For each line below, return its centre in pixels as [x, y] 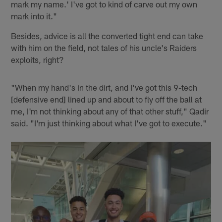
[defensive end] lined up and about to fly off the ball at [107, 99]
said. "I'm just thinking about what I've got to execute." [109, 123]
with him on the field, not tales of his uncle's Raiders [104, 48]
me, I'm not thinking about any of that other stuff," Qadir [110, 111]
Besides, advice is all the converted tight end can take [107, 36]
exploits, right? [38, 60]
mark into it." [34, 16]
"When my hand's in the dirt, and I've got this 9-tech [104, 87]
